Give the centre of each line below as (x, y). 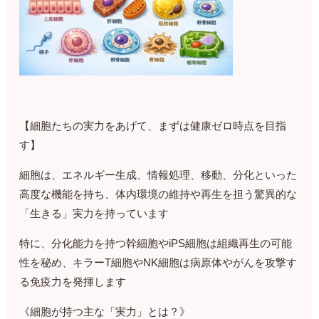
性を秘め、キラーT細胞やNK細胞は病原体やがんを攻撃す (158, 263)
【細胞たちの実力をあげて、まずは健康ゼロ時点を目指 (153, 126)
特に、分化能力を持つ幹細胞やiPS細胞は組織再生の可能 (156, 244)
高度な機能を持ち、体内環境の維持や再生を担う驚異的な (158, 194)
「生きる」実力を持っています (94, 214)
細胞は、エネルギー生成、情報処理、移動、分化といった (158, 175)
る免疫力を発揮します (73, 282)
